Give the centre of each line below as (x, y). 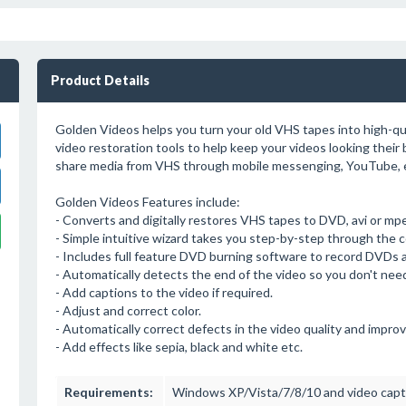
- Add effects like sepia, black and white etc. (179, 347)
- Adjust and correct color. (128, 310)
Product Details (100, 80)
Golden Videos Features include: (147, 202)
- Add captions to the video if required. (164, 292)
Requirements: (108, 392)
